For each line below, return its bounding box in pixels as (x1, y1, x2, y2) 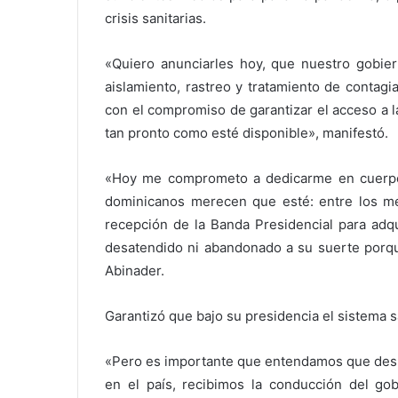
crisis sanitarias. (105, 10, 206, 27)
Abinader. (105, 262, 164, 279)
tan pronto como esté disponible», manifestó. (105, 124, 388, 141)
